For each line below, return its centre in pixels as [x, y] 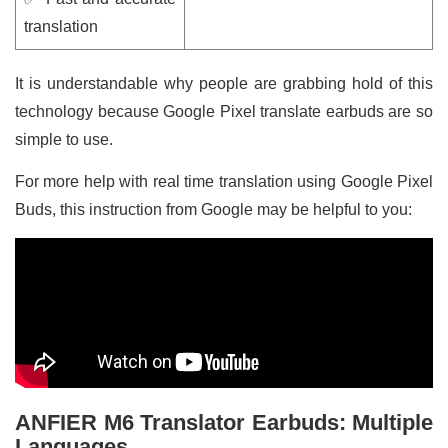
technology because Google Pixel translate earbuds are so [224, 111]
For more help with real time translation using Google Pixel [224, 181]
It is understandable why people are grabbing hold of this [224, 83]
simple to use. [66, 139]
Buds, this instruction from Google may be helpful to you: [213, 209]
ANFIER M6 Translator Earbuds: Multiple [224, 422]
